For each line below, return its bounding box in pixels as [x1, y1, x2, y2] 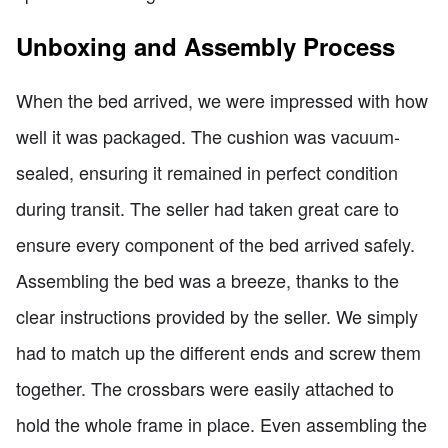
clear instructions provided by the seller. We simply [16, 302, 418, 329]
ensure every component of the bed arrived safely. [16, 230, 415, 257]
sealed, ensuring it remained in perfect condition [16, 158, 398, 185]
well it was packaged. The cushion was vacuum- [16, 122, 400, 149]
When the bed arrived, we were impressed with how [16, 86, 428, 113]
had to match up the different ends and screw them [16, 338, 421, 365]
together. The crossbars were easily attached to [16, 374, 394, 401]
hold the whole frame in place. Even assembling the [16, 410, 427, 437]
